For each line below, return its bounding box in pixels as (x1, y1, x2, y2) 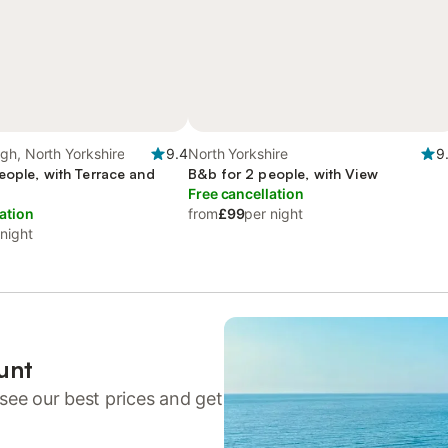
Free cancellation (188, 185, 304, 202)
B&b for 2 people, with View (188, 165, 378, 182)
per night (244, 205, 303, 222)
